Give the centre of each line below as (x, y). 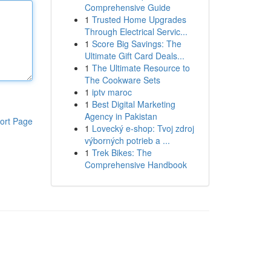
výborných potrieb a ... (127, 140)
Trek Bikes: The (122, 152)
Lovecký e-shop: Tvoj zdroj (143, 128)
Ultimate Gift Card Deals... (134, 56)
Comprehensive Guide (127, 7)
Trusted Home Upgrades (139, 19)
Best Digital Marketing (133, 104)
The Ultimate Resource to (141, 68)
